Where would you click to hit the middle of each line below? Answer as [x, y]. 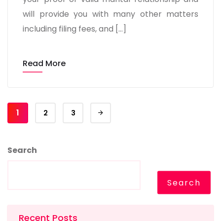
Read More [44, 63]
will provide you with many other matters [110, 14]
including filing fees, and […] [74, 29]
